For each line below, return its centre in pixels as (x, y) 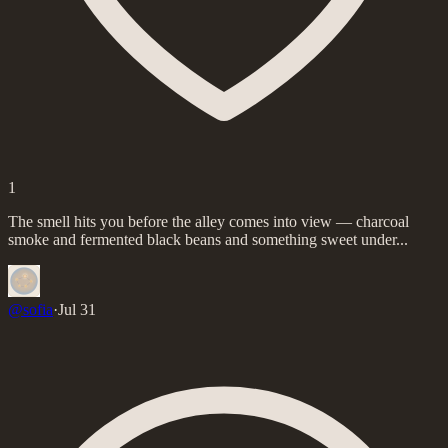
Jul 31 (77, 309)
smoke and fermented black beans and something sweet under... (208, 239)
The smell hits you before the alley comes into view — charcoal (208, 221)
